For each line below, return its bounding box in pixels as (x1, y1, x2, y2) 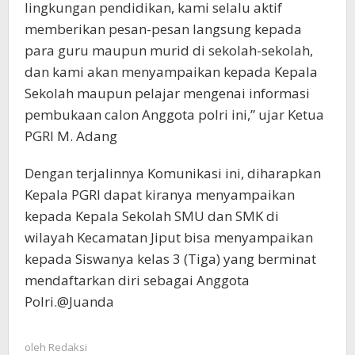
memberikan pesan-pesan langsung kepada (25, 20, 302, 38)
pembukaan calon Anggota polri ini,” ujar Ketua (25, 105, 324, 124)
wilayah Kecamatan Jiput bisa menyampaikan (25, 228, 313, 246)
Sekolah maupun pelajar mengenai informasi (25, 84, 310, 102)
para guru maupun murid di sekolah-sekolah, (25, 41, 313, 59)
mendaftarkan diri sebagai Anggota (25, 271, 250, 289)
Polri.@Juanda (25, 292, 114, 311)
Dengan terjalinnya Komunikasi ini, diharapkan (25, 164, 321, 182)
